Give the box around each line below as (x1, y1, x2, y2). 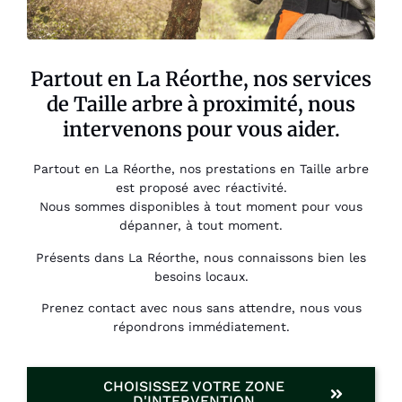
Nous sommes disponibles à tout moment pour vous (39, 199, 363, 214)
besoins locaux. (153, 268, 249, 284)
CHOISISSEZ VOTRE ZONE (103, 378, 284, 396)
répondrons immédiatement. (112, 319, 290, 335)
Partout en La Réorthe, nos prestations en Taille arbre (33, 162, 369, 177)
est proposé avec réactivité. (115, 180, 287, 196)
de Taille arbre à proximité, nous (47, 92, 355, 118)
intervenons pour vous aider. (62, 117, 340, 143)
